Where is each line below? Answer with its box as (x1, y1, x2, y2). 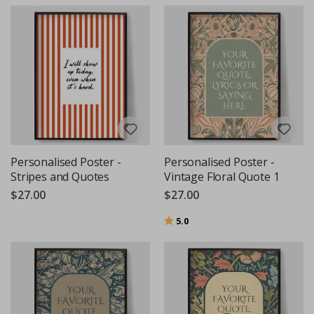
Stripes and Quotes (11, 169, 110, 185)
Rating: (164, 213, 195, 226)
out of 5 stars (189, 213, 245, 226)
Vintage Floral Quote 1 (164, 169, 280, 185)
